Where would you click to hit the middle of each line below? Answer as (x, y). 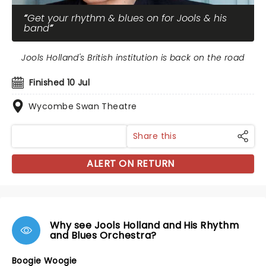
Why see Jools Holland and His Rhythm (145, 225)
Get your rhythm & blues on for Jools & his (127, 18)
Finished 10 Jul (60, 83)
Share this (155, 136)
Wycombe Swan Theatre (83, 106)
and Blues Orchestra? (103, 235)
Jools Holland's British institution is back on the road (133, 58)
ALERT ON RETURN (131, 164)
